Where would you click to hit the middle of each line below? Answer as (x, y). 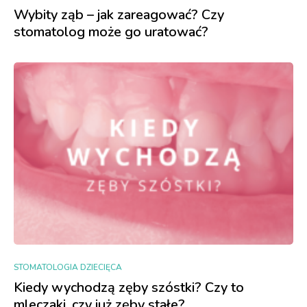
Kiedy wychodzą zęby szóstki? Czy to (129, 288)
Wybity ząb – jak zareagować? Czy (119, 15)
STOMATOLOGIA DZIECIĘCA (68, 268)
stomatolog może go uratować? (111, 32)
